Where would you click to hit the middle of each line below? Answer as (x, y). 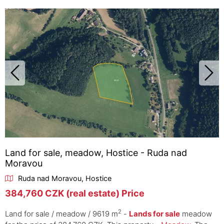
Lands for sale (154, 213)
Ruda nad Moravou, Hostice (65, 178)
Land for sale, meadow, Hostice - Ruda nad (96, 152)
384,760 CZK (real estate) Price (75, 193)
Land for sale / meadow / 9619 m (61, 213)
